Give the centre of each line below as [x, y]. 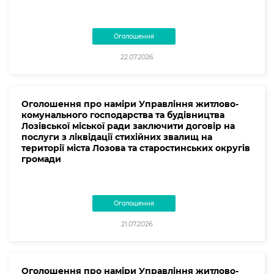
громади [41, 159]
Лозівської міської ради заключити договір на [128, 126]
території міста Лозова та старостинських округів [136, 148]
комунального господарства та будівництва [123, 115]
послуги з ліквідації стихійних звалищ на [117, 137]
